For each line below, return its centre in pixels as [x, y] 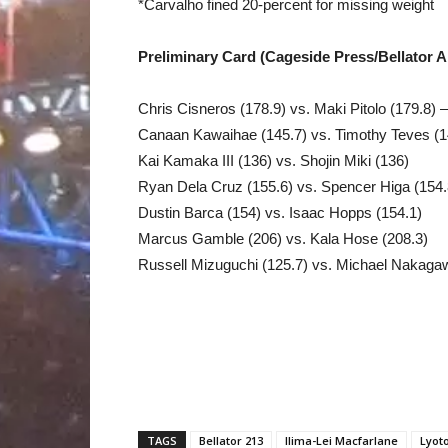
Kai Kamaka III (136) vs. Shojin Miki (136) [273, 160]
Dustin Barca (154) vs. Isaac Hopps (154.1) [280, 212]
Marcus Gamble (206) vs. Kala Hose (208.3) [283, 238]
